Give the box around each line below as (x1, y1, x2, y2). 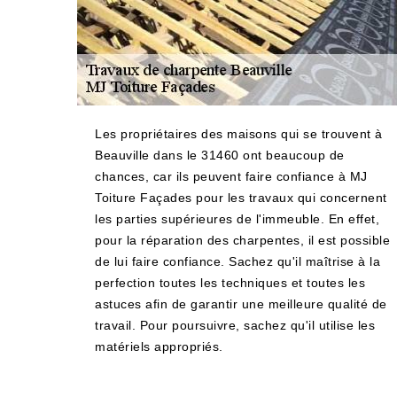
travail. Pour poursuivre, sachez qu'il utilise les (95, 318, 375, 332)
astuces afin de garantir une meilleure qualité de (95, 297, 387, 311)
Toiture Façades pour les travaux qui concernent (95, 191, 387, 205)
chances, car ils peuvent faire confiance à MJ (95, 169, 368, 183)
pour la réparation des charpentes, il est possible (95, 233, 390, 247)
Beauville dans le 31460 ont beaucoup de (95, 148, 345, 162)
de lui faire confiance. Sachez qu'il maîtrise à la (95, 254, 380, 269)
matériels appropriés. (95, 339, 223, 354)
